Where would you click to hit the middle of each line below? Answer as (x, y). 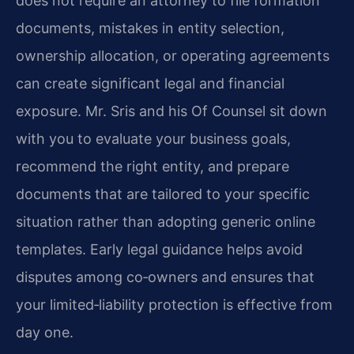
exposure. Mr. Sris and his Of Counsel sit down (171, 111)
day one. (45, 333)
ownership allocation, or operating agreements (173, 56)
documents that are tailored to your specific (163, 194)
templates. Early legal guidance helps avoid (159, 250)
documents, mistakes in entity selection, (150, 28)
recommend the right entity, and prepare (153, 167)
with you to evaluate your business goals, (153, 139)
